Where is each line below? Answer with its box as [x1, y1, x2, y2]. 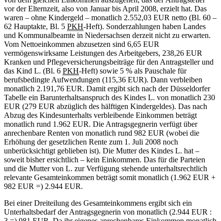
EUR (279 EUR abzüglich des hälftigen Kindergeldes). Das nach [4, 102, 207, 111]
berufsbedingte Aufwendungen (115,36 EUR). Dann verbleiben [4, 75, 202, 84]
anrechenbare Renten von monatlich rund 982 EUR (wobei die [4, 129, 199, 138]
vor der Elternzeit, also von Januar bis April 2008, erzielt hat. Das [4, 4, 207, 13]
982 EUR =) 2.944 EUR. [4, 182, 83, 191]
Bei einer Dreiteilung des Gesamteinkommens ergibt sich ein [4, 199, 192, 208]
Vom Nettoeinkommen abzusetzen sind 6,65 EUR [4, 40, 159, 49]
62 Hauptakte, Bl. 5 [4, 22, 67, 31]
